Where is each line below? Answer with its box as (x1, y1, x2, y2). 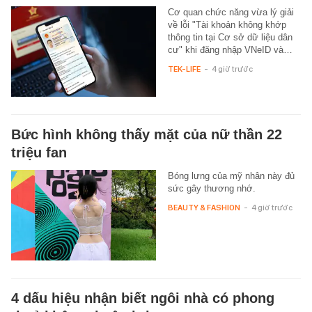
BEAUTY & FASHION (167, 203, 240, 213)
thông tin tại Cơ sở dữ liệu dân (167, 32, 292, 43)
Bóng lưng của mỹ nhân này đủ (167, 171, 295, 182)
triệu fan (11, 145, 67, 161)
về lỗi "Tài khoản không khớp (167, 19, 286, 31)
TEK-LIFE (167, 64, 201, 75)
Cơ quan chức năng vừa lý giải (167, 7, 294, 18)
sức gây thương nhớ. (167, 183, 256, 194)
